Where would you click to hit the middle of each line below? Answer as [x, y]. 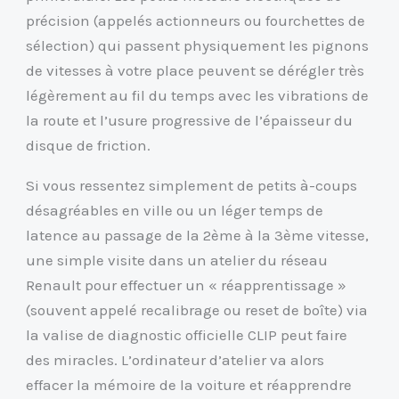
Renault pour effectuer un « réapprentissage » [187, 285]
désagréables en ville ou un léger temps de [175, 211]
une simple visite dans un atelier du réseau [177, 261]
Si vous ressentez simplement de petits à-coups [192, 186]
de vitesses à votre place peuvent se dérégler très [195, 71]
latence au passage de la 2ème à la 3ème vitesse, [198, 236]
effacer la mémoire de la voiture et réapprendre [189, 385]
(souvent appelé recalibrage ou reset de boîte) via [197, 310]
